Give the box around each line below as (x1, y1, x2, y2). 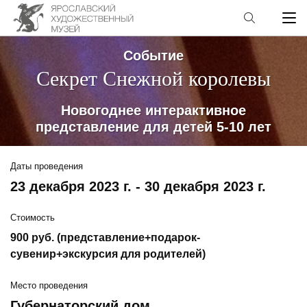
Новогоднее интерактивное (61, 103, 246, 118)
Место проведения (10, 280, 88, 291)
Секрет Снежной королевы (36, 67, 271, 90)
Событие (123, 48, 184, 63)
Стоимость (10, 212, 55, 223)
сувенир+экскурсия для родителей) (10, 248, 206, 260)
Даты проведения (10, 161, 83, 171)
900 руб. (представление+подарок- (10, 232, 200, 243)
